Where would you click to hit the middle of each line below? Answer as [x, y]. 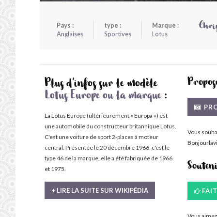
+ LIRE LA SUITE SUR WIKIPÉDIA [100, 190]
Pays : [65, 25]
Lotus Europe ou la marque [103, 97]
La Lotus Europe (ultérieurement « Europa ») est [106, 116]
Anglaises [70, 34]
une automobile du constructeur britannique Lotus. [110, 126]
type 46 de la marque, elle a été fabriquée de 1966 [108, 158]
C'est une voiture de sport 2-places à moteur [101, 137]
